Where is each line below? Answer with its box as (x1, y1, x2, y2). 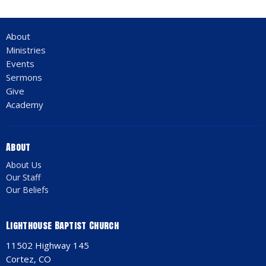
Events (6, 58, 34, 70)
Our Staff (6, 171, 40, 183)
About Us (6, 159, 42, 170)
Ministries (6, 44, 46, 56)
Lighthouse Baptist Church (6, 217, 119, 232)
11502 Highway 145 (6, 239, 89, 252)
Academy (6, 99, 43, 111)
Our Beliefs (6, 183, 49, 195)
